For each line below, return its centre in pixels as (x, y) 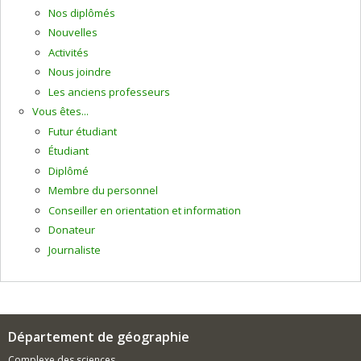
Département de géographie (99, 336)
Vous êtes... (60, 111)
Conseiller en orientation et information (145, 210)
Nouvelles (73, 32)
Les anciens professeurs (109, 91)
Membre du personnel (103, 190)
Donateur (72, 230)
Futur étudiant (83, 131)
